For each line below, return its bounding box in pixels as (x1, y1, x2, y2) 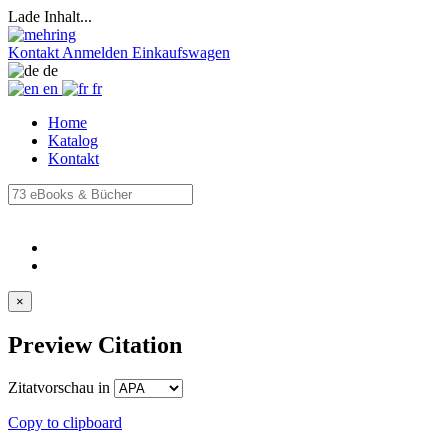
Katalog (48, 132, 98, 149)
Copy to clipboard (8, 413, 122, 431)
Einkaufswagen (132, 44, 230, 61)
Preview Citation (8, 331, 182, 358)
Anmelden (62, 44, 128, 61)
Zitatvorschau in (8, 378, 114, 396)
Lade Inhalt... (8, 8, 92, 25)
